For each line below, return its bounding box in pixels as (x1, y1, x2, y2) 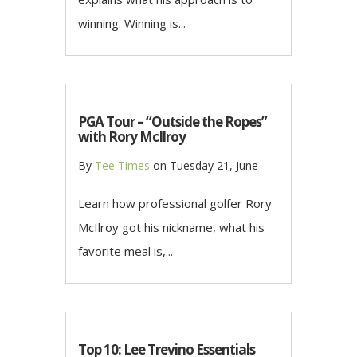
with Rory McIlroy (78, 127, 186, 146)
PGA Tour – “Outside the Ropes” (78, 112, 267, 131)
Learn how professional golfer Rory (78, 194, 272, 211)
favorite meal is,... (78, 242, 173, 259)
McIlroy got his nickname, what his (78, 218, 265, 235)
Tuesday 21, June (170, 157, 258, 173)
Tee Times (95, 157, 150, 173)
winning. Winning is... (78, 14, 186, 31)
